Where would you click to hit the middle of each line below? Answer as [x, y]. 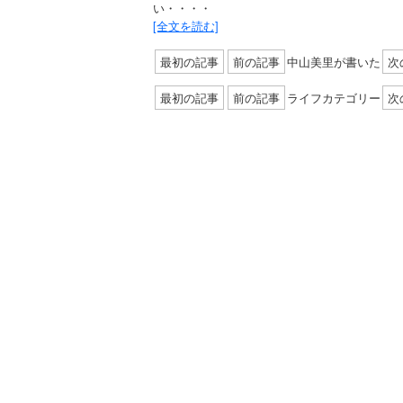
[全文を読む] [186, 26]
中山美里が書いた [334, 62]
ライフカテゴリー [334, 98]
